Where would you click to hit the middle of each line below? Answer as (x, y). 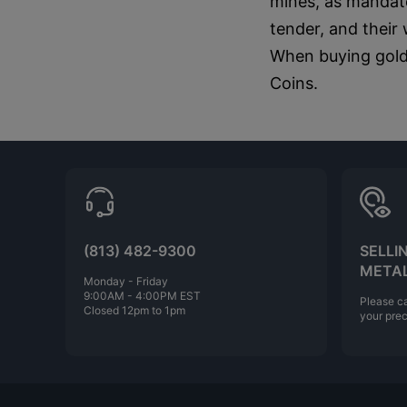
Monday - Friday (126, 281)
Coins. (294, 83)
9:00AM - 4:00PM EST (142, 295)
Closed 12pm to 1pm (134, 310)
